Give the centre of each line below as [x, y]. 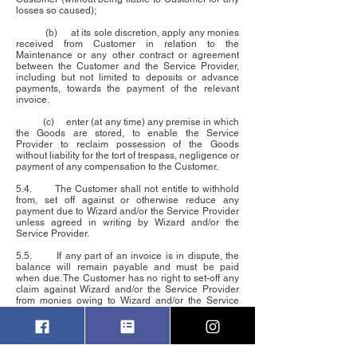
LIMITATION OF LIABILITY [106, 345]
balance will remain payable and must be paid [127, 267]
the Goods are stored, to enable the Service [127, 133]
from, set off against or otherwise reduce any [127, 200]
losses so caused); [56, 11]
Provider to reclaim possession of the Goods [127, 145]
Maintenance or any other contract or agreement [127, 55]
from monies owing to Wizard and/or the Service [127, 301]
